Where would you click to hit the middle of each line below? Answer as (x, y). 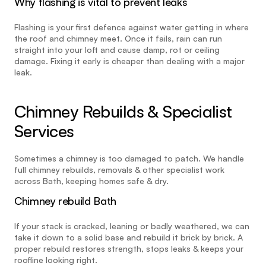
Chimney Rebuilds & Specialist (123, 112)
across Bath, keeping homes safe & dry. (91, 181)
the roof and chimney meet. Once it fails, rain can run (118, 39)
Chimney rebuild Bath (65, 201)
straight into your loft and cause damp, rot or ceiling (117, 50)
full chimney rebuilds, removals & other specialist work (119, 170)
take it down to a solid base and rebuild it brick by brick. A (129, 237)
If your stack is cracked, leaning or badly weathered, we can (132, 226)
